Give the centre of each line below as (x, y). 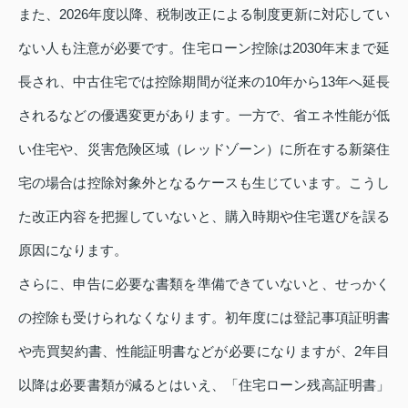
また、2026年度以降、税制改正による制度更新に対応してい (204, 14)
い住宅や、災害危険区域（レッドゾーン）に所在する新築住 (204, 148)
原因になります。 (73, 250)
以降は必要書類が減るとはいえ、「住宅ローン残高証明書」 (204, 384)
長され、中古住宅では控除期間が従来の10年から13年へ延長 (204, 81)
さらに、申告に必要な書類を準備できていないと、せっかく (204, 283)
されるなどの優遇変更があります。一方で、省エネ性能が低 (204, 115)
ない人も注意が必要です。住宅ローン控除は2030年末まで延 (204, 47)
